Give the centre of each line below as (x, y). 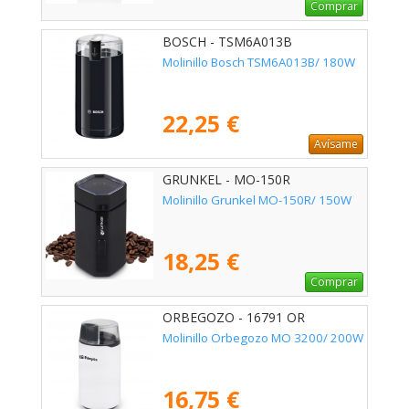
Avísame (336, 144)
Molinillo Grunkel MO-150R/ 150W (257, 200)
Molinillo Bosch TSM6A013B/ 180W (259, 63)
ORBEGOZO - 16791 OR (234, 318)
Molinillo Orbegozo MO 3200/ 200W (263, 338)
